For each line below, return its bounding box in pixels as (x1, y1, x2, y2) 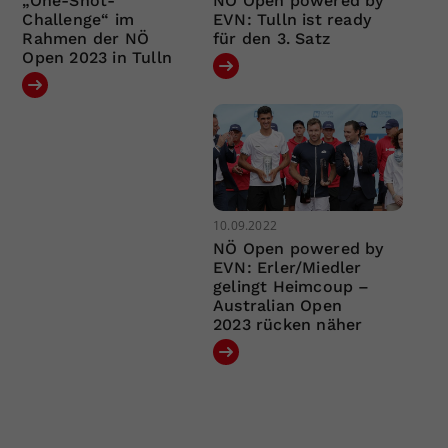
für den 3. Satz (212, 28, 330, 48)
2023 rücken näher (212, 315, 363, 335)
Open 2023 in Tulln (22, 47, 173, 67)
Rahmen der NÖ (22, 28, 150, 48)
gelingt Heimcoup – (212, 277, 370, 297)
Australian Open (212, 296, 342, 316)
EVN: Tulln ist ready (212, 9, 371, 29)
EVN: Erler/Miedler (212, 258, 362, 278)
